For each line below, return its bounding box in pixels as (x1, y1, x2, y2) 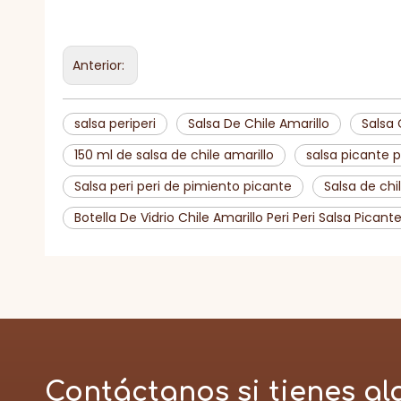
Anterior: (73, 56, 128, 74)
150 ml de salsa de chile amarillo (74, 146, 274, 164)
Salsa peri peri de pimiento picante (74, 177, 292, 195)
